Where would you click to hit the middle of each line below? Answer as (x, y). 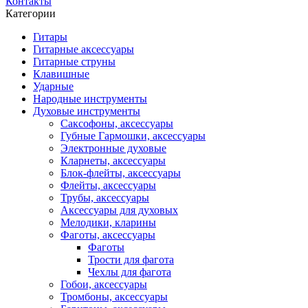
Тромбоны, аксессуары (114, 297)
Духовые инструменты (87, 111)
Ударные (53, 86)
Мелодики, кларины (108, 222)
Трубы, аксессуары (105, 198)
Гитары (50, 37)
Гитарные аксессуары (84, 49)
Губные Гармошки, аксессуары (133, 136)
